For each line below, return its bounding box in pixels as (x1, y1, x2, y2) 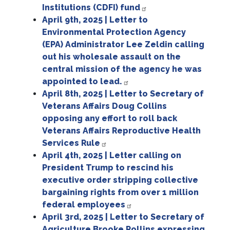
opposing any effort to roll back (42, 113, 178, 124)
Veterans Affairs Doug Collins (42, 101, 167, 111)
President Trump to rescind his (42, 163, 174, 173)
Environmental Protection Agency (42, 27, 186, 37)
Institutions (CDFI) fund (42, 3, 141, 13)
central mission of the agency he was (42, 64, 202, 74)
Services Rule (42, 138, 101, 148)
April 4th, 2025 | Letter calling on (42, 150, 182, 161)
